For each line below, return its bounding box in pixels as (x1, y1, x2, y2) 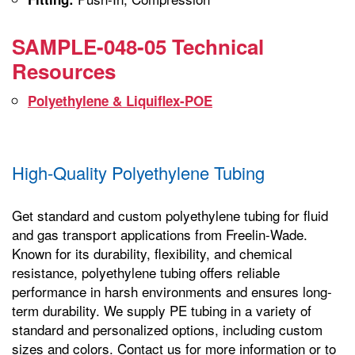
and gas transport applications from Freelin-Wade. (12, 223, 307, 244)
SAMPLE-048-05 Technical (12, 31, 264, 61)
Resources (12, 55, 116, 86)
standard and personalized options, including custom (12, 319, 323, 339)
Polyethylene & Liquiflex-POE (28, 90, 212, 110)
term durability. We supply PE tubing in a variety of (12, 300, 311, 320)
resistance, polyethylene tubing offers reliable (12, 261, 280, 282)
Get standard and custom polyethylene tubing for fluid (12, 204, 328, 225)
